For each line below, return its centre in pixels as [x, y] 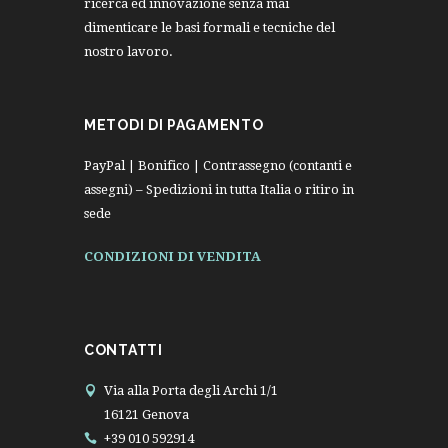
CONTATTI [123, 349]
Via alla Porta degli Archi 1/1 [190, 390]
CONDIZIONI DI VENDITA [172, 257]
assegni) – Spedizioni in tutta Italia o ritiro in [219, 189]
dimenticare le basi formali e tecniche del [209, 28]
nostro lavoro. [128, 52]
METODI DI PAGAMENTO [174, 125]
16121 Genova [146, 414]
